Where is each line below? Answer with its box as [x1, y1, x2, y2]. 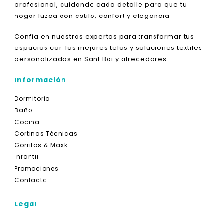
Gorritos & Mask [15, 141, 68, 150]
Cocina [15, 118, 40, 126]
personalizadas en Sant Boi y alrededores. [15, 54, 169, 64]
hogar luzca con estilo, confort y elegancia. [15, 11, 171, 21]
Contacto [15, 176, 47, 185]
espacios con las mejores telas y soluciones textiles [15, 43, 202, 53]
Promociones [15, 164, 59, 173]
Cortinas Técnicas [15, 129, 77, 138]
